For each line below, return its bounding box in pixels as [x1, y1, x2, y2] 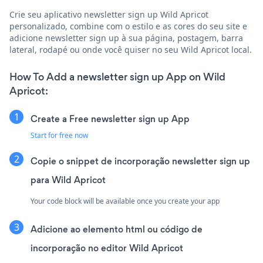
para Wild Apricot [31, 173, 106, 186]
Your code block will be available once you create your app [31, 195, 220, 206]
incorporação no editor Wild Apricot [31, 241, 183, 254]
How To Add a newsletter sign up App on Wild [9, 69, 225, 84]
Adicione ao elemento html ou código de [31, 222, 203, 235]
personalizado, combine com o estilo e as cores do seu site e [9, 20, 247, 32]
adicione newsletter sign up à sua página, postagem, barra [9, 32, 243, 43]
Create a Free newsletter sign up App [31, 112, 190, 125]
